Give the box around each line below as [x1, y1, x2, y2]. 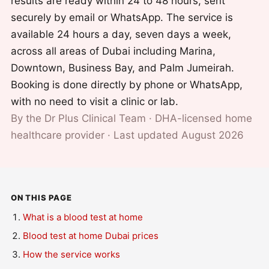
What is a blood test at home [23, 211, 143, 223]
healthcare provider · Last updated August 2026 [11, 129, 244, 141]
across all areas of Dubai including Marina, [11, 45, 216, 57]
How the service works [23, 249, 120, 260]
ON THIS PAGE [11, 193, 72, 202]
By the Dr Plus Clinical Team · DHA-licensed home [11, 112, 252, 124]
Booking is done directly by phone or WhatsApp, [11, 79, 243, 91]
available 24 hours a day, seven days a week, [11, 28, 231, 40]
